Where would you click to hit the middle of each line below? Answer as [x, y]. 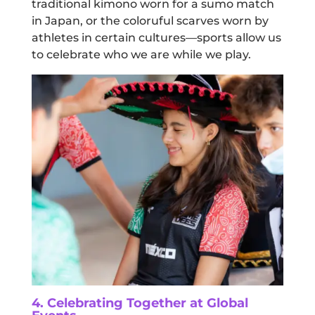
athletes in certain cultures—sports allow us [156, 38]
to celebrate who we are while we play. [141, 55]
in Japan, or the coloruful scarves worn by [150, 21]
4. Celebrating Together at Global [140, 303]
